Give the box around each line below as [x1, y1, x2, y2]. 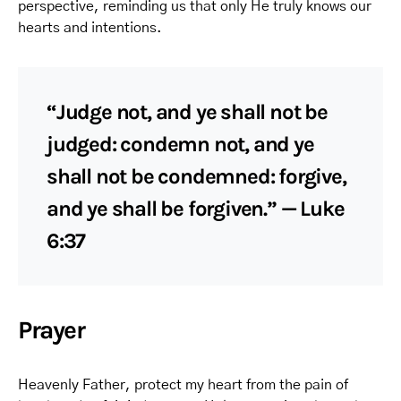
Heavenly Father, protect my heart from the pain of [18, 378, 348, 392]
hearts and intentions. [18, 21, 162, 35]
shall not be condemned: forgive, [47, 164, 346, 189]
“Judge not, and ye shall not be [47, 99, 328, 124]
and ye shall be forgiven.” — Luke [47, 196, 345, 221]
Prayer [18, 315, 85, 345]
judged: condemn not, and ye [47, 132, 314, 157]
